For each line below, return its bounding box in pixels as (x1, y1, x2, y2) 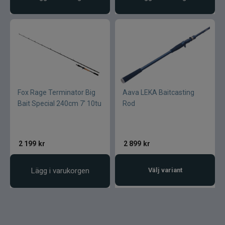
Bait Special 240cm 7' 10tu (18, 99, 101, 108)
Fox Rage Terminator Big (18, 88, 95, 97)
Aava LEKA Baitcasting (123, 88, 194, 97)
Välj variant (148, 166, 182, 174)
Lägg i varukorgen (31, 166, 89, 176)
